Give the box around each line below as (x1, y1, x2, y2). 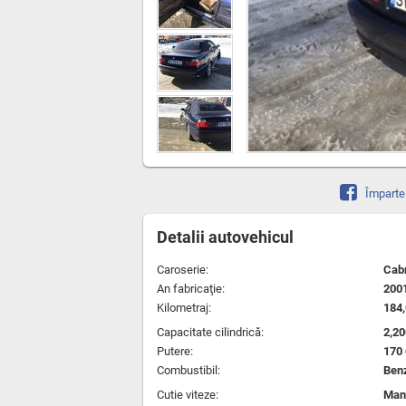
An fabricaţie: (157, 282, 225, 295)
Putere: (157, 344, 193, 358)
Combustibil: (157, 363, 220, 377)
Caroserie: (157, 263, 208, 276)
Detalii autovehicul (157, 227, 294, 246)
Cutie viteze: (157, 388, 218, 401)
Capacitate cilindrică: (157, 325, 264, 339)
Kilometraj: (157, 301, 211, 314)
